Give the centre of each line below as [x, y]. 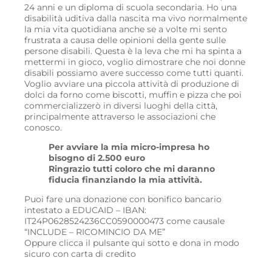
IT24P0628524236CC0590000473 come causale [124, 221]
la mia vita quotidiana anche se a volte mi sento [126, 29]
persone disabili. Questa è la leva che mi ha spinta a [133, 51]
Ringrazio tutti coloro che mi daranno [132, 169]
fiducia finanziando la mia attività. [125, 180]
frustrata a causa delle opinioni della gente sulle [125, 40]
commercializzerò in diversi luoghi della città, [121, 106]
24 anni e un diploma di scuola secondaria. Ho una [131, 7]
